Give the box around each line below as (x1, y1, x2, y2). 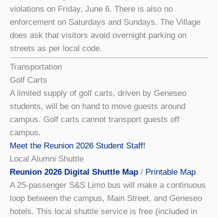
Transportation (10, 62, 62, 72)
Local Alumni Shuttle (10, 154, 84, 163)
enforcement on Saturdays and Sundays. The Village (10, 17, 200, 27)
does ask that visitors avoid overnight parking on (10, 30, 186, 40)
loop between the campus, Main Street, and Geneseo (10, 193, 202, 203)
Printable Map (145, 167, 196, 177)
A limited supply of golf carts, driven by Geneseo (10, 88, 186, 98)
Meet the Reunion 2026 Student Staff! (10, 141, 145, 150)
